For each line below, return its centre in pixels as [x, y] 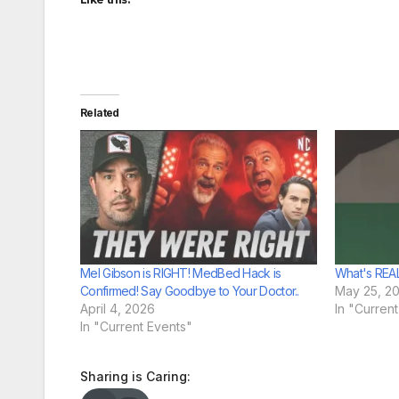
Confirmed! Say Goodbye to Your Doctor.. [190, 291]
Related [100, 112]
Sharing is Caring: [135, 377]
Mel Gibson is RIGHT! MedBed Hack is [181, 273]
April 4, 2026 [118, 309]
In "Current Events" [136, 327]
